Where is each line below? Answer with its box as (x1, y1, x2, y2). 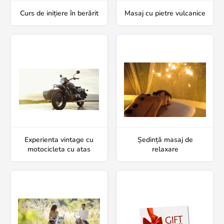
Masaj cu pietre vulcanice (124, 8, 205, 18)
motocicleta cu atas (27, 144, 90, 154)
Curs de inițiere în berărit (19, 8, 98, 18)
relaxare (151, 144, 178, 154)
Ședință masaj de (137, 135, 193, 145)
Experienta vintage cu (24, 135, 93, 145)
